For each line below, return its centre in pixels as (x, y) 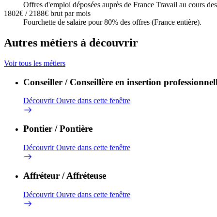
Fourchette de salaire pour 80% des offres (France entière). (112, 22)
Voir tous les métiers (35, 63)
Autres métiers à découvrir (71, 43)
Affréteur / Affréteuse (65, 175)
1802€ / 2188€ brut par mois (47, 14)
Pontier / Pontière (58, 129)
